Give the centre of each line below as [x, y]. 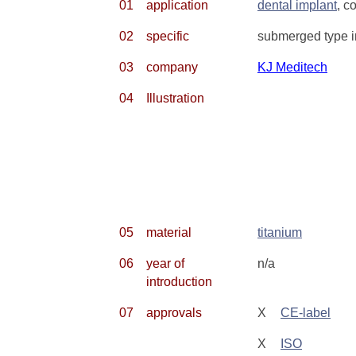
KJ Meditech [292, 67]
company [172, 67]
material [169, 232]
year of [165, 263]
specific [168, 36]
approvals [174, 313]
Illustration [175, 98]
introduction [179, 282]
